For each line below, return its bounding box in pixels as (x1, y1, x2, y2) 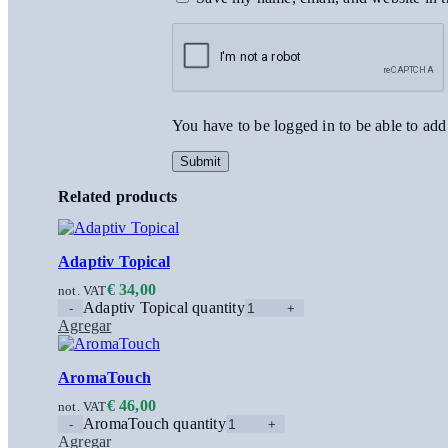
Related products (58, 188, 178, 206)
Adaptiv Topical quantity (83, 299, 245, 317)
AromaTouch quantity (83, 415, 226, 433)
